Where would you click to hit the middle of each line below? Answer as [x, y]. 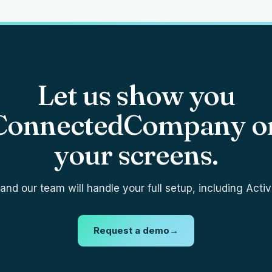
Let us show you [136, 95]
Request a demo [131, 230]
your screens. [136, 154]
